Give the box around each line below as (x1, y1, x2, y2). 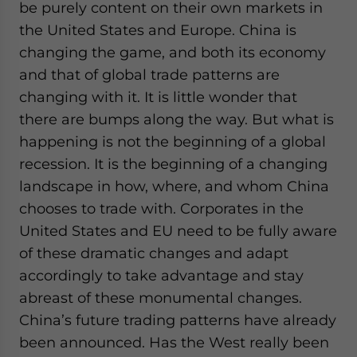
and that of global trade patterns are (19, 66, 280, 84)
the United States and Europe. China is (19, 22, 296, 39)
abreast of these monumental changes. (19, 289, 302, 307)
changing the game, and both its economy (19, 44, 326, 61)
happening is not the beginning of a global (19, 133, 326, 151)
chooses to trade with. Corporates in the (19, 200, 304, 218)
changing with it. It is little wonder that (19, 88, 297, 106)
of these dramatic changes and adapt (19, 245, 288, 262)
